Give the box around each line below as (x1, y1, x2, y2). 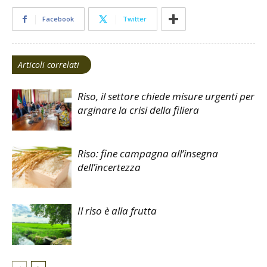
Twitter (123, 14, 147, 23)
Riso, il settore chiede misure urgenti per (77, 89, 254, 103)
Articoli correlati (18, 58, 79, 70)
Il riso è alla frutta (77, 203, 157, 218)
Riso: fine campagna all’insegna (77, 146, 218, 160)
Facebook (42, 14, 74, 23)
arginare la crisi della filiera (77, 103, 199, 117)
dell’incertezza (77, 160, 141, 174)
